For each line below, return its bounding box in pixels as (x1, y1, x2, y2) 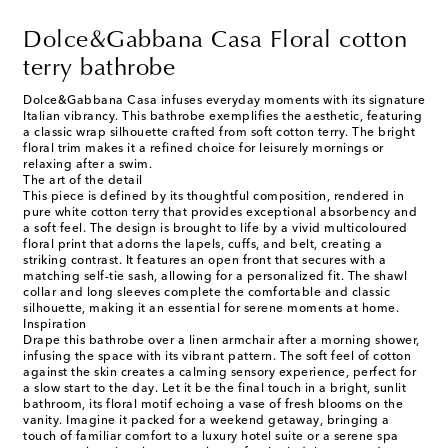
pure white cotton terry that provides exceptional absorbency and (23, 207, 417, 220)
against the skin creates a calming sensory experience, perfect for (23, 367, 416, 380)
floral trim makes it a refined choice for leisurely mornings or (23, 143, 384, 156)
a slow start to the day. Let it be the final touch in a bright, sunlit (23, 383, 406, 396)
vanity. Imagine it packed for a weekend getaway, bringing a (23, 415, 390, 428)
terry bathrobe (23, 57, 175, 82)
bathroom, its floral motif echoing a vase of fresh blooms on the (23, 399, 403, 412)
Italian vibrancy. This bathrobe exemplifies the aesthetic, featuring (23, 111, 422, 124)
